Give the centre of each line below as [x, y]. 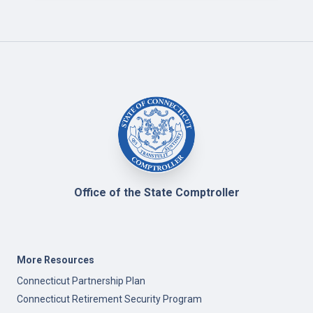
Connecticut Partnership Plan [81, 281]
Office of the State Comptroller [156, 192]
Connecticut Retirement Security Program [109, 299]
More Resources [56, 260]
